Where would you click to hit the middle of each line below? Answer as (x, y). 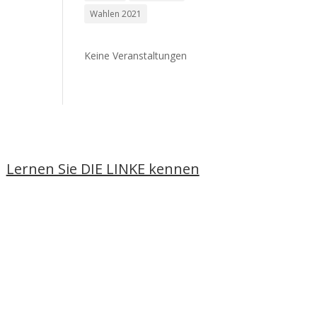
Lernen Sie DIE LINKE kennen (103, 168)
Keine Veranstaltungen (136, 56)
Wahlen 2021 (116, 14)
